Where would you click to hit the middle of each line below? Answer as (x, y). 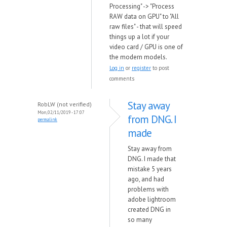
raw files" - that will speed (146, 27)
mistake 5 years (150, 169)
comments (122, 79)
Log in (117, 68)
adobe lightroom (152, 199)
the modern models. (138, 57)
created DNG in (149, 210)
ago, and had (146, 179)
